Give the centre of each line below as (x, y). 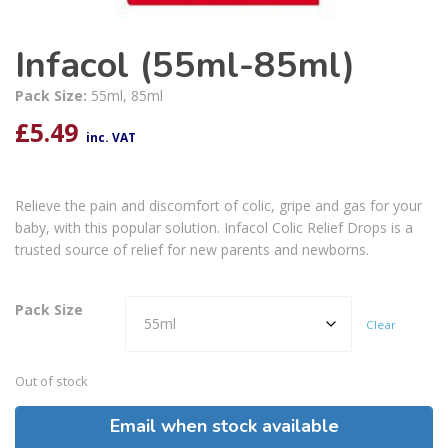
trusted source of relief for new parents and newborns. (192, 250)
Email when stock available (224, 426)
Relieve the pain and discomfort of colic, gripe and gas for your (218, 206)
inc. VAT (111, 138)
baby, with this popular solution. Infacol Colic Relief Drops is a (214, 228)
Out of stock (51, 381)
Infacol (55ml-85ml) (185, 66)
